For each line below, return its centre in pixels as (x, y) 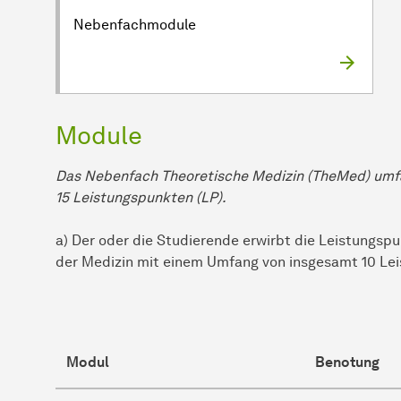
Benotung (347, 362)
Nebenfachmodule (135, 24)
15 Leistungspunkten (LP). (141, 197)
